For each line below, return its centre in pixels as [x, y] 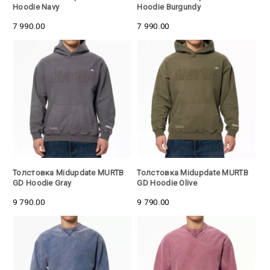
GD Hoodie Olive [167, 183]
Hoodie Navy [36, 7]
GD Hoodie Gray [42, 183]
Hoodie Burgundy [169, 7]
